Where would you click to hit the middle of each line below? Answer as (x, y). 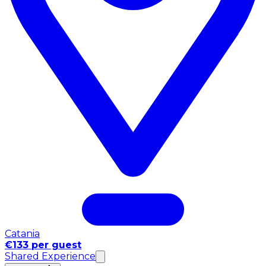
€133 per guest (43, 245)
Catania (22, 234)
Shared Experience (50, 256)
